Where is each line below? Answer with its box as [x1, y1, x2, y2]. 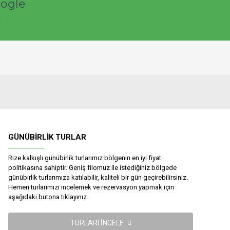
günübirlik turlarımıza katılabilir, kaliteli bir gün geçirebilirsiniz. [8, 174, 188, 181]
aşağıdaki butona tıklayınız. [8, 193, 88, 201]
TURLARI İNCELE [70, 219, 124, 227]
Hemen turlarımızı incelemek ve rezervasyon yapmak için [8, 183, 174, 191]
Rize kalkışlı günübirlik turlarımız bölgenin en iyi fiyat [8, 154, 161, 162]
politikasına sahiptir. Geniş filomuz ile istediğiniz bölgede [8, 164, 177, 171]
